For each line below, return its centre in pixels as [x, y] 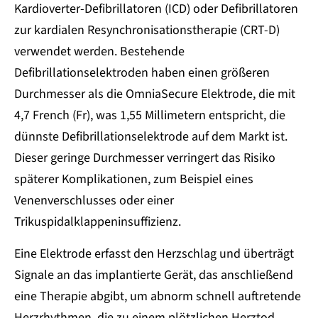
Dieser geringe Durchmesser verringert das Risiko [145, 158]
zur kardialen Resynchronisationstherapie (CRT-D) [147, 31]
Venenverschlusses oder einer [94, 201]
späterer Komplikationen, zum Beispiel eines [134, 180]
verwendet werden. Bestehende [99, 52]
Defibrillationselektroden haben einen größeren [142, 73]
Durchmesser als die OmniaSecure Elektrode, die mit [155, 94]
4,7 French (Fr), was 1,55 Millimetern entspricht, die [150, 116]
